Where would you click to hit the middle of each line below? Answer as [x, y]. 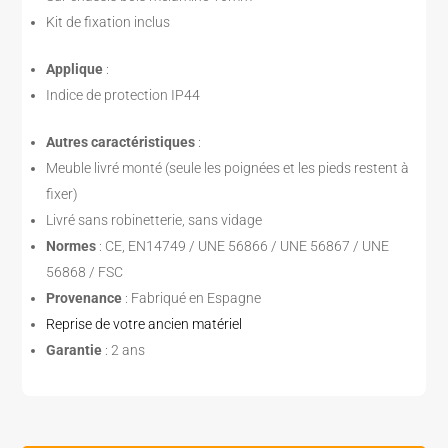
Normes [73, 245]
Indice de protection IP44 [123, 94]
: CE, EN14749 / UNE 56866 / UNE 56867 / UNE [244, 245]
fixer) [62, 193]
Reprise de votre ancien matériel [144, 323]
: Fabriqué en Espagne [193, 297]
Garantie [76, 349]
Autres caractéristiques [122, 141]
